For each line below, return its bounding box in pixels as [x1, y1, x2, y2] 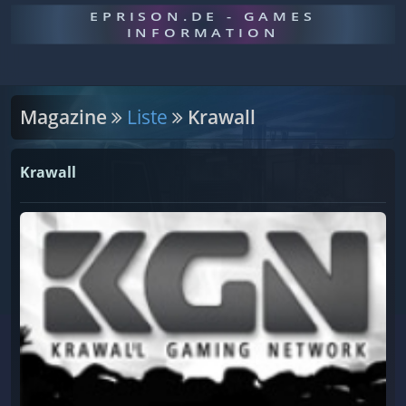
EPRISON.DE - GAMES [90, 8, 316, 24]
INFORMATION [126, 24, 280, 41]
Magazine [20, 104, 111, 130]
